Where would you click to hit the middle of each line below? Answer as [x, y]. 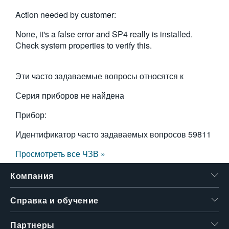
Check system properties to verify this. [84, 45]
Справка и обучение [54, 201]
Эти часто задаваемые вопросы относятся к [99, 76]
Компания [32, 176]
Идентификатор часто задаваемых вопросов [102, 134]
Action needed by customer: [66, 15]
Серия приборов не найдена [70, 95]
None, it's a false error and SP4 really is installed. [104, 34]
